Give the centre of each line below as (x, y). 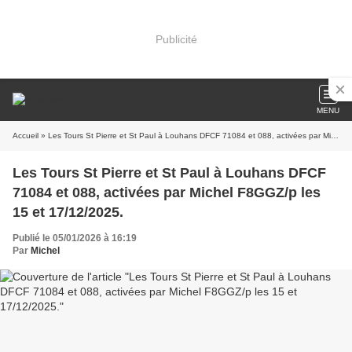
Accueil (26, 136)
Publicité (176, 39)
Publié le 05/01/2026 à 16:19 (75, 238)
